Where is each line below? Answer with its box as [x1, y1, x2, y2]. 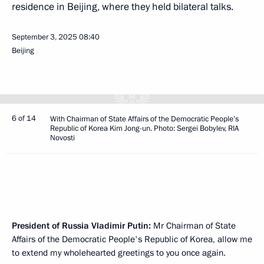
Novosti [50, 132, 75, 143]
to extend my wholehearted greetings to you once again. [12, 246, 226, 259]
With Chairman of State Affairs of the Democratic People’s [50, 113, 239, 124]
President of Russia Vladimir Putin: [12, 219, 151, 232]
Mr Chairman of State [151, 219, 236, 232]
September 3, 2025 [12, 31, 77, 42]
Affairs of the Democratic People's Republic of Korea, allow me [12, 233, 252, 245]
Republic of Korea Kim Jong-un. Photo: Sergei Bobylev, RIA [50, 123, 239, 134]
